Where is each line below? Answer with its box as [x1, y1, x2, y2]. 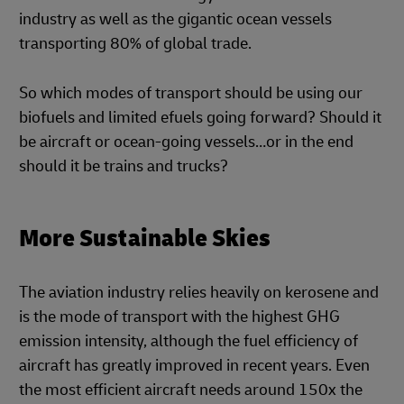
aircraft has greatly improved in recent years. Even [19, 354, 370, 376]
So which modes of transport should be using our [19, 82, 363, 104]
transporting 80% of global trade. [19, 32, 252, 54]
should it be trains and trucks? [19, 155, 228, 177]
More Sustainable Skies [19, 222, 271, 254]
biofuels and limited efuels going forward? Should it [19, 106, 381, 128]
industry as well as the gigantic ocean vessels [19, 8, 332, 30]
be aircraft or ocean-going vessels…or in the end [19, 131, 353, 152]
